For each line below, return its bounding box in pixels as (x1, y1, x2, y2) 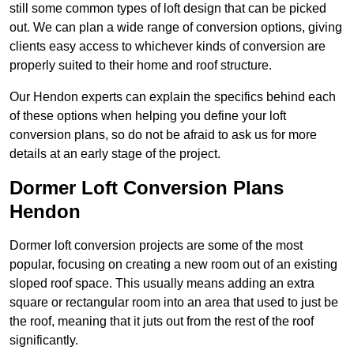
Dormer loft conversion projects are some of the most (9, 239, 303, 253)
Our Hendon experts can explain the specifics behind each (9, 90, 336, 104)
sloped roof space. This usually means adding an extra (9, 277, 314, 291)
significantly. (9, 333, 78, 348)
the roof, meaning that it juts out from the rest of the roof (9, 314, 314, 329)
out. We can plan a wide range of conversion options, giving (9, 21, 342, 35)
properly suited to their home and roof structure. (9, 58, 272, 73)
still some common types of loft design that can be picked (9, 2, 326, 16)
